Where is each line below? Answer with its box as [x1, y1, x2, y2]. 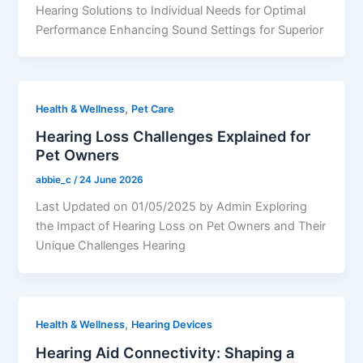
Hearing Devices [131, 318, 213, 331]
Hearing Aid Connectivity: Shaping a [36, 343, 295, 361]
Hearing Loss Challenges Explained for [36, 127, 311, 146]
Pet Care [131, 102, 175, 115]
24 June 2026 [79, 174, 144, 186]
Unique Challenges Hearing [36, 237, 186, 253]
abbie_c [36, 174, 75, 186]
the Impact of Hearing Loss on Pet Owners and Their [36, 218, 327, 233]
